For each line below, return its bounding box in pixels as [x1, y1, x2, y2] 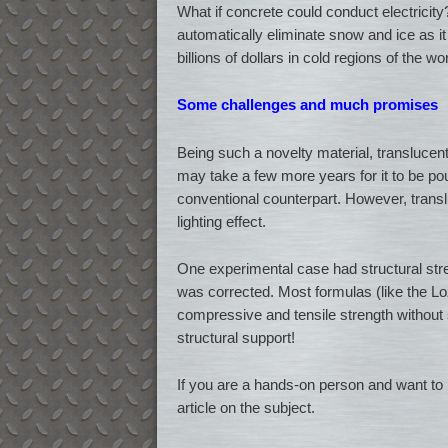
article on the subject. [177, 399, 315, 417]
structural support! [177, 328, 295, 346]
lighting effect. [177, 212, 266, 230]
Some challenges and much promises [177, 96, 438, 114]
